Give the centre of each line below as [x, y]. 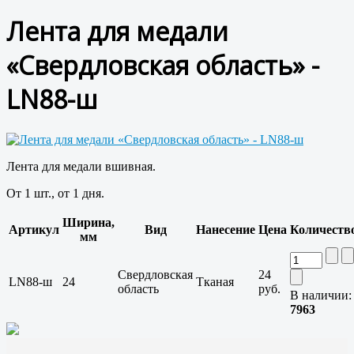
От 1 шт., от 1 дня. [55, 194]
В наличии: [321, 296]
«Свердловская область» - [163, 65]
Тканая [215, 282]
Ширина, [88, 223]
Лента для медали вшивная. [81, 167]
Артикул [34, 230]
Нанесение [226, 230]
